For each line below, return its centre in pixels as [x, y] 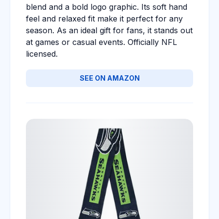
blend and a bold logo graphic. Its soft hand [107, 7]
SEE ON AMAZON [109, 78]
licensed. [42, 54]
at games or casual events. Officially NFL [101, 42]
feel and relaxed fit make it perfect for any [104, 19]
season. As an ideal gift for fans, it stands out [109, 30]
